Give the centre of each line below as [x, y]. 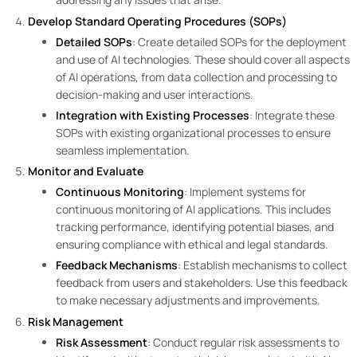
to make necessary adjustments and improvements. [189, 300]
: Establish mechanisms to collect [263, 265]
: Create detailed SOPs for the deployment [239, 41]
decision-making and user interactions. [156, 94]
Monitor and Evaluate [86, 171]
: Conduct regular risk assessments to [243, 342]
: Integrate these [292, 115]
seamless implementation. [124, 150]
